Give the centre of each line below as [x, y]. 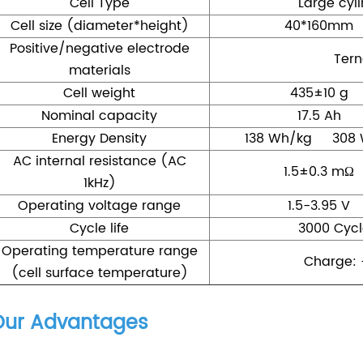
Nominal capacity [100, 115]
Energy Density [100, 138]
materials [99, 70]
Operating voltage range [100, 205]
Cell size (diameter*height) [99, 26]
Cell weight [100, 93]
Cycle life [100, 228]
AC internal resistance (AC [99, 161]
